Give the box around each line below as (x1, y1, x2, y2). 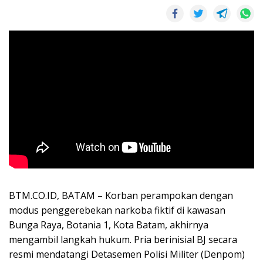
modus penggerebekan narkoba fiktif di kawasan (9, 204, 225, 217)
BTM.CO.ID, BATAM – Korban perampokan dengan (9, 189, 233, 203)
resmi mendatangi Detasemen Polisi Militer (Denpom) (9, 248, 245, 261)
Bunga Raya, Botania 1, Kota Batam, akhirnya (9, 218, 208, 232)
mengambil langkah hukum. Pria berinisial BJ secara (9, 233, 237, 247)
